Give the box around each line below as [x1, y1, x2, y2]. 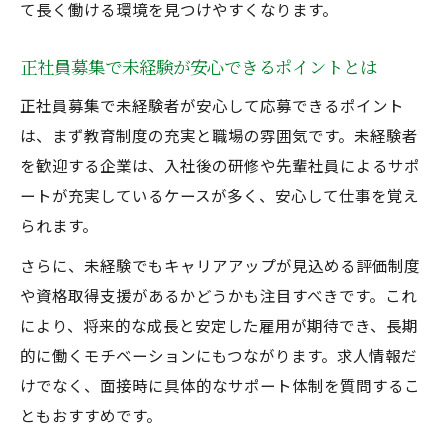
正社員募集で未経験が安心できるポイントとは [20, 54, 377, 79]
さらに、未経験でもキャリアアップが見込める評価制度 [20, 254, 420, 276]
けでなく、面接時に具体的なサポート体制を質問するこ [20, 374, 420, 396]
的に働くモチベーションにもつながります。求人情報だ [20, 344, 417, 366]
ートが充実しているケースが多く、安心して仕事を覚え [20, 184, 419, 206]
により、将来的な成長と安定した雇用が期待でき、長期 [20, 314, 418, 336]
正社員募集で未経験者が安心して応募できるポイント [20, 94, 404, 116]
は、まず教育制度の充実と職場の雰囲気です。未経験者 [20, 124, 418, 146]
